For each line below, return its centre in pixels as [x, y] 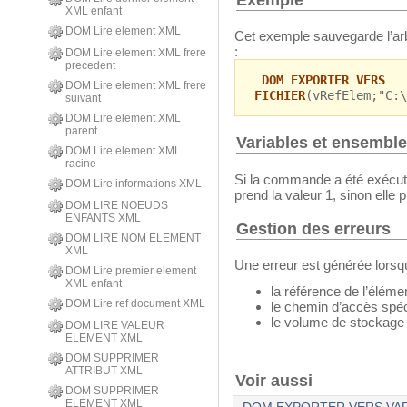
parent [81, 131]
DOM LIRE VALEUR [115, 325]
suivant [83, 98]
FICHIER [279, 95]
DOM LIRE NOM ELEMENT [133, 238]
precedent [90, 65]
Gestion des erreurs [314, 228]
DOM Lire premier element [131, 271]
